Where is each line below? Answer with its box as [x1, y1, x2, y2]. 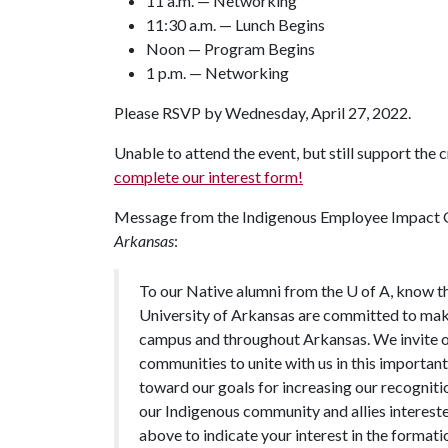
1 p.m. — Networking [146, 63, 289, 82]
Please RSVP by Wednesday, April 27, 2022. [114, 103, 411, 122]
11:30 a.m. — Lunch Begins [146, 15, 325, 34]
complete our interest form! [114, 167, 303, 186]
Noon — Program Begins [146, 39, 315, 58]
